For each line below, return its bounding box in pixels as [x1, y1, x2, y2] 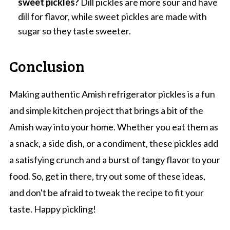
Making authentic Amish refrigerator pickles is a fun [9, 88, 215, 100]
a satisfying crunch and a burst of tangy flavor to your [9, 154, 220, 165]
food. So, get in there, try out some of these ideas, [9, 170, 205, 182]
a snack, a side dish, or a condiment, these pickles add [9, 137, 218, 149]
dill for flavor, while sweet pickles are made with [17, 10, 207, 22]
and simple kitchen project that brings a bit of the [9, 104, 203, 116]
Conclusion [9, 55, 85, 76]
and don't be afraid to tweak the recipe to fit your [9, 186, 204, 198]
